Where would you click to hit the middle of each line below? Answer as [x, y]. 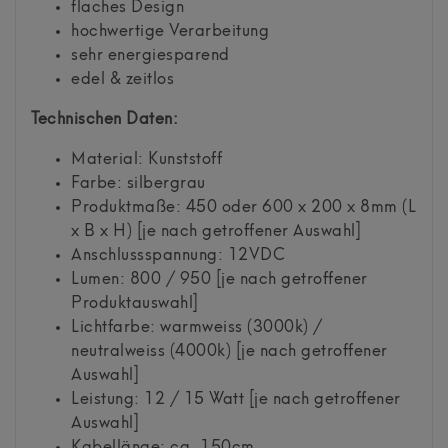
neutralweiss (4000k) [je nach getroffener [229, 351]
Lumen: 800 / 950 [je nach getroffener [219, 279]
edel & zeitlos [122, 79]
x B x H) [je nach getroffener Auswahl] [216, 231]
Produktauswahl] [135, 303]
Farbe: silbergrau [138, 183]
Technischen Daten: [104, 119]
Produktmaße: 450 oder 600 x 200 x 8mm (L [243, 207]
